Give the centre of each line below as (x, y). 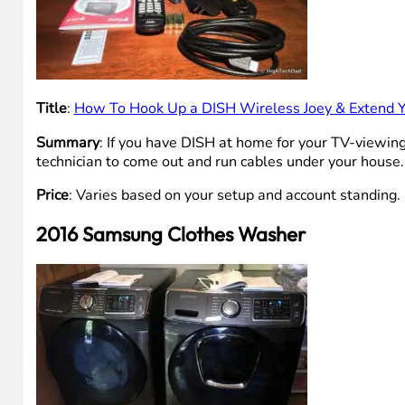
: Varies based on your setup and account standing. (234, 195)
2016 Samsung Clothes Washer (170, 234)
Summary (67, 142)
